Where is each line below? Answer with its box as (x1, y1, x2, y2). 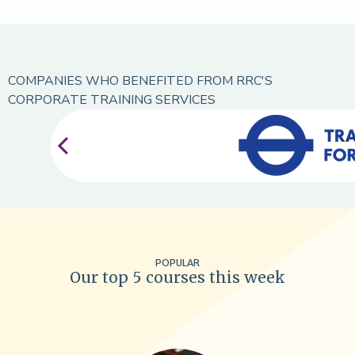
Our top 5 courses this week (70, 256, 285, 276)
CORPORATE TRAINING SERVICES (8, 91, 216, 109)
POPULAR (155, 245, 200, 258)
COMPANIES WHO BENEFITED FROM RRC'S (8, 72, 273, 90)
